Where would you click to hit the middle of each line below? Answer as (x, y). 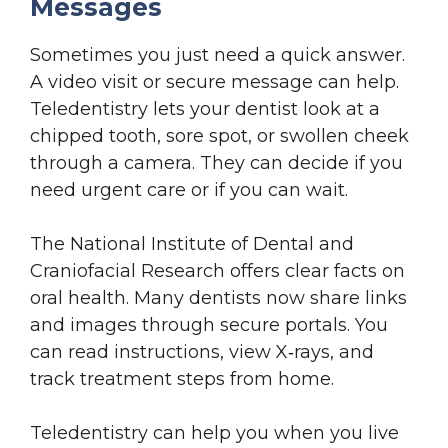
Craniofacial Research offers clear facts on (217, 270)
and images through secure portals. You (209, 324)
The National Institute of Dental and (192, 243)
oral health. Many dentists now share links (218, 297)
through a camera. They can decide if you (216, 162)
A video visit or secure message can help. (214, 81)
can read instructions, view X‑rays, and (202, 351)
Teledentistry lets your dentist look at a (205, 108)
